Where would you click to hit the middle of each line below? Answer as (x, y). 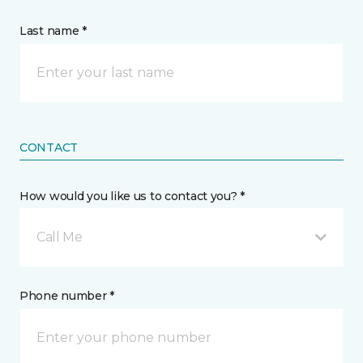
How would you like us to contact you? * (132, 196)
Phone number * (67, 295)
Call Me (60, 237)
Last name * (53, 30)
